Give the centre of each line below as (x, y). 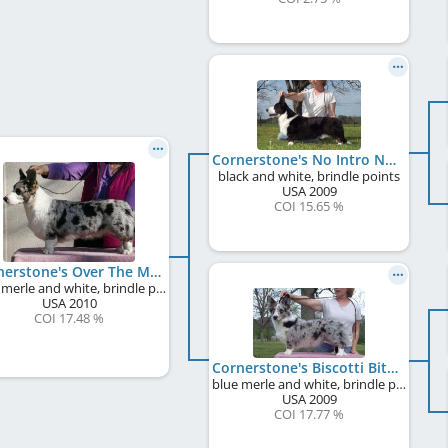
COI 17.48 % (69, 318)
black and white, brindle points (309, 176)
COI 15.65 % (309, 206)
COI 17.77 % (309, 414)
